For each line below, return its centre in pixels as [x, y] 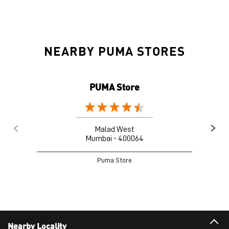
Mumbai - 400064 [114, 138]
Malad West [114, 129]
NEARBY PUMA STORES [114, 50]
